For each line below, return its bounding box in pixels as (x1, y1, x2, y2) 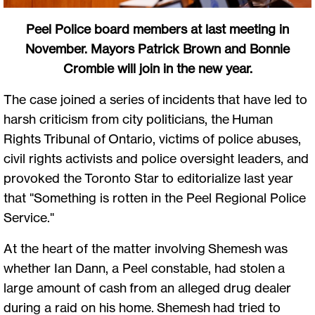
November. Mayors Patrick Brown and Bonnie (25, 40, 290, 56)
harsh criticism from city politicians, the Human (4, 110, 273, 127)
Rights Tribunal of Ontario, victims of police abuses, (4, 130, 301, 146)
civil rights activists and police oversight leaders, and (4, 150, 309, 166)
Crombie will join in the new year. (63, 60, 252, 76)
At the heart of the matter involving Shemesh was (4, 240, 288, 256)
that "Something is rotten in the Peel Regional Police (4, 189, 306, 205)
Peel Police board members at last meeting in (26, 20, 289, 37)
